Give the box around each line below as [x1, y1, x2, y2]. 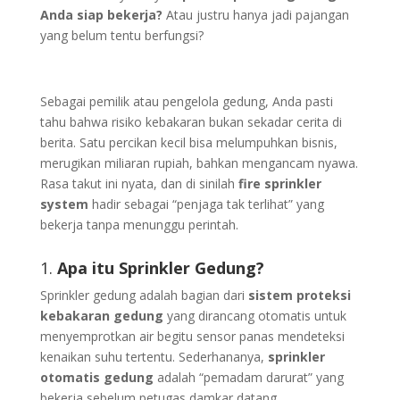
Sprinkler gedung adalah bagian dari [39, 287, 248, 304]
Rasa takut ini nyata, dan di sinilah [39, 175, 238, 192]
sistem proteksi [247, 287, 351, 304]
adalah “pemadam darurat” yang [153, 369, 344, 386]
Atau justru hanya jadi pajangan [162, 6, 349, 23]
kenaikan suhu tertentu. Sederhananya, [39, 348, 268, 365]
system [39, 196, 88, 212]
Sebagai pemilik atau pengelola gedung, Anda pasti [39, 93, 333, 110]
